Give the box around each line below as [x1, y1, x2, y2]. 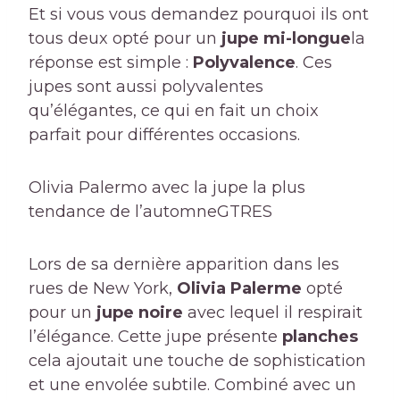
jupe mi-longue [217, 29, 351, 49]
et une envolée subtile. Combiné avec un [29, 375, 356, 396]
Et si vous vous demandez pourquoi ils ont [29, 4, 369, 25]
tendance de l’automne [29, 202, 217, 222]
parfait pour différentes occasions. [29, 125, 300, 146]
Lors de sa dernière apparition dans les [29, 254, 339, 275]
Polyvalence [193, 53, 296, 73]
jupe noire [92, 303, 187, 323]
